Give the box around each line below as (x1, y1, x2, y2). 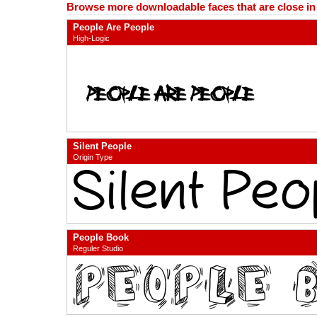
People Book (73, 232, 129, 243)
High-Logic (73, 34, 110, 43)
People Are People (73, 22, 154, 33)
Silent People (73, 141, 132, 152)
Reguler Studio (73, 244, 123, 253)
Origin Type (73, 153, 113, 162)
